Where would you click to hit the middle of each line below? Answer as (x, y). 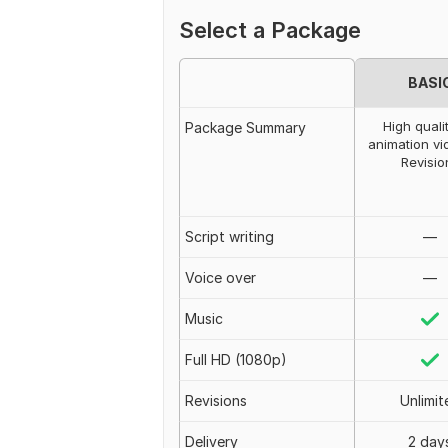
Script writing (229, 236)
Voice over (220, 277)
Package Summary (245, 127)
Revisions (216, 400)
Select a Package (270, 30)
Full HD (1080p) (236, 359)
